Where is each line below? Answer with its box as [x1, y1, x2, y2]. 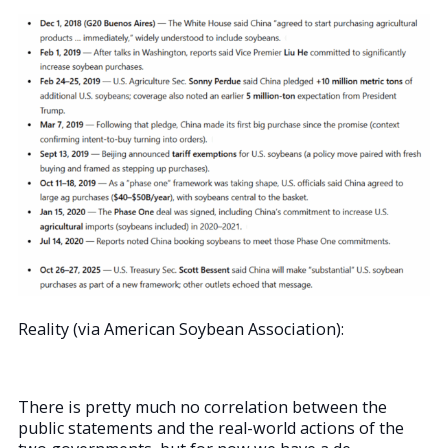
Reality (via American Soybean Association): [18, 318, 344, 341]
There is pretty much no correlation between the [18, 396, 387, 419]
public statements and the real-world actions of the [18, 417, 404, 440]
